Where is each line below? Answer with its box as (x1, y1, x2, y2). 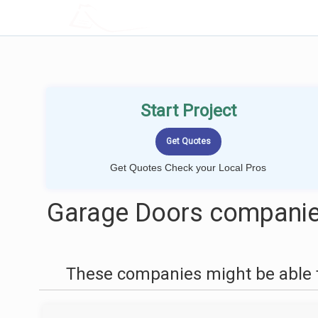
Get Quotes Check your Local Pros (110, 162, 266, 173)
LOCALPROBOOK (104, 10, 198, 25)
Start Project (140, 101, 236, 121)
